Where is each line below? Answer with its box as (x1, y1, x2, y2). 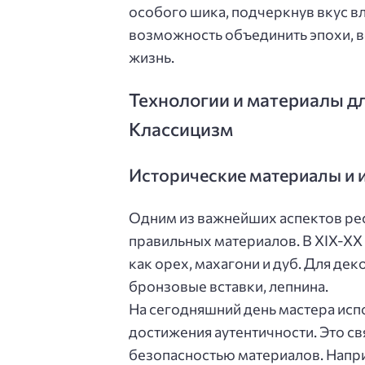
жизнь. (129, 48, 174, 67)
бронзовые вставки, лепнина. (129, 277, 328, 296)
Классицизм (129, 117, 233, 140)
